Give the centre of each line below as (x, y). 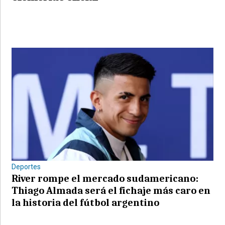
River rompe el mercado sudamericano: (105, 178)
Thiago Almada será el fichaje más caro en (111, 190)
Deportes (26, 166)
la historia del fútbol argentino (86, 202)
